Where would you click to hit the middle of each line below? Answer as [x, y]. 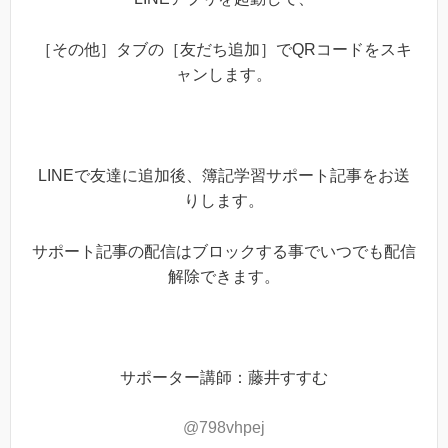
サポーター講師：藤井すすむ [224, 377]
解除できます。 [224, 276]
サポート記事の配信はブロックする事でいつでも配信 [224, 251]
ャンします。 [224, 74]
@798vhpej [224, 428]
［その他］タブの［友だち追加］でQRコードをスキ [224, 49]
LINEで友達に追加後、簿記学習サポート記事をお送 [224, 175]
